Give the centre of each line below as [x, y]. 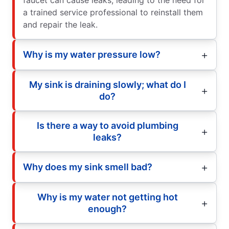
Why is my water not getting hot [107, 197]
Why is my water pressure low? [92, 55]
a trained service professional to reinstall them [113, 12]
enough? [107, 209]
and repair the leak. [60, 24]
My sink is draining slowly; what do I [107, 84]
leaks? [107, 137]
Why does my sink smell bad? [88, 167]
